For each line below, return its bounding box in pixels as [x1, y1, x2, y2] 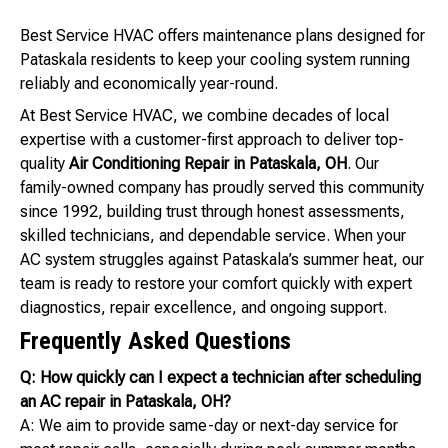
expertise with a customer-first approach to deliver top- [20, 130, 404, 150]
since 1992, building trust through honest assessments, [20, 202, 405, 222]
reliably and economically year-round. [20, 74, 278, 94]
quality [20, 154, 69, 174]
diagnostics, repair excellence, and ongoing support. [20, 298, 387, 318]
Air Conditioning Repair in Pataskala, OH [69, 154, 347, 174]
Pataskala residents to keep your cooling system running [20, 50, 410, 70]
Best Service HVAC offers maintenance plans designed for [20, 26, 425, 46]
